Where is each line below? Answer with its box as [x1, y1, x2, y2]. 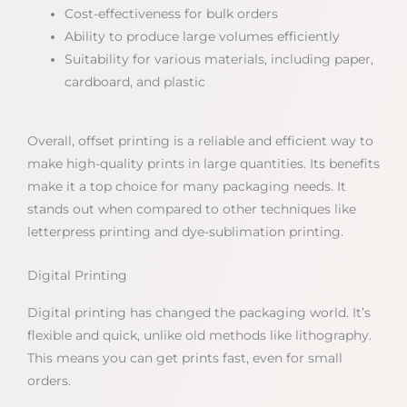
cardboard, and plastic [65, 74, 206, 89]
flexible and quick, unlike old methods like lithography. [27, 328, 372, 343]
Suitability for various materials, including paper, [65, 51, 374, 66]
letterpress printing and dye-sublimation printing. [27, 224, 343, 240]
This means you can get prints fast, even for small [27, 351, 342, 366]
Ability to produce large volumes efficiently [65, 28, 341, 44]
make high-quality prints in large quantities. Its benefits [27, 156, 380, 172]
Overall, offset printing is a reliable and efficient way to [27, 134, 373, 149]
